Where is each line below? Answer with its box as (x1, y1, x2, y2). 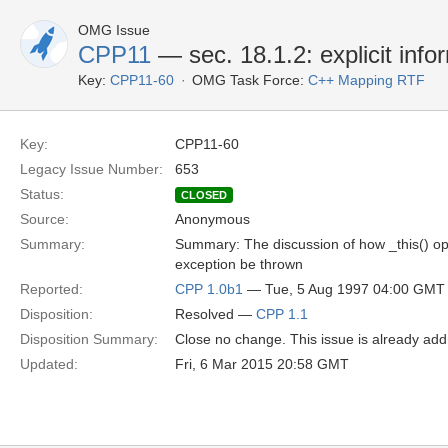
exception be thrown (175, 256, 303, 272)
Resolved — (175, 306, 256, 322)
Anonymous (175, 211, 250, 227)
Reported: (20, 281, 83, 297)
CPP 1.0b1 (175, 281, 243, 297)
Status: (20, 186, 64, 202)
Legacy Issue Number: (20, 161, 163, 177)
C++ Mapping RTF (308, 72, 425, 88)
